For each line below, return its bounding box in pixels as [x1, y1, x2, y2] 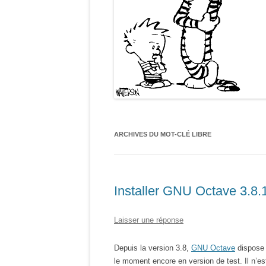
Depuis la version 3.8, [114, 243, 191, 252]
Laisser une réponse [114, 216, 183, 224]
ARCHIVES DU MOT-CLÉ [114, 131, 192, 138]
